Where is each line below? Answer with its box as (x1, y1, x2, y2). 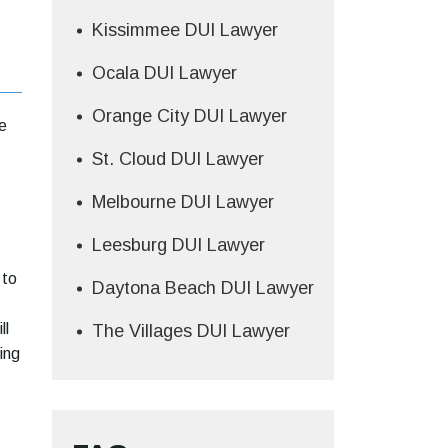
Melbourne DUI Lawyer (91, 191, 274, 212)
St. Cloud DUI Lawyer (91, 148, 264, 169)
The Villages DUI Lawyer (91, 320, 290, 341)
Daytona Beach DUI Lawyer (91, 277, 314, 298)
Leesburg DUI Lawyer (91, 234, 265, 255)
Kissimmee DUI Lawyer (91, 19, 278, 40)
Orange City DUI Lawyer (91, 105, 287, 126)
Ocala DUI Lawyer (91, 62, 237, 83)
